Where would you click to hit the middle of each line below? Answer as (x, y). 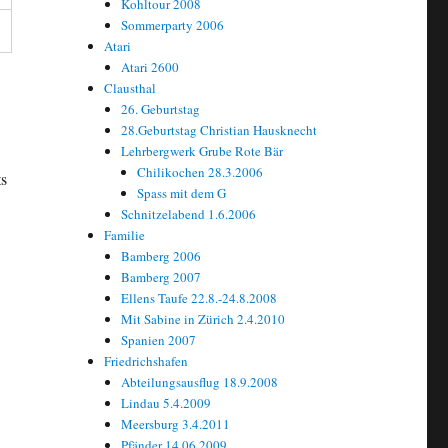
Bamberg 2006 (160, 255)
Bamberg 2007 (160, 276)
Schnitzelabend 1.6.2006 (188, 213)
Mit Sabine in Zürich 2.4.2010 (202, 318)
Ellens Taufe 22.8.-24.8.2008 (198, 297)
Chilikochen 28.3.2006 (199, 171)
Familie (125, 234)
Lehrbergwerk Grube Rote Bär (201, 150)
